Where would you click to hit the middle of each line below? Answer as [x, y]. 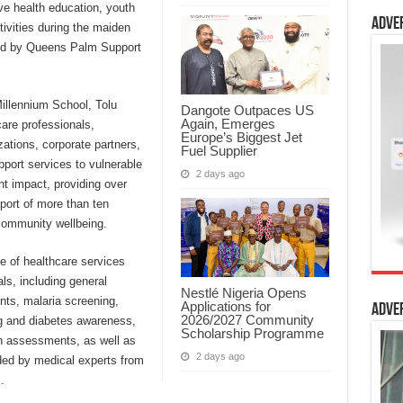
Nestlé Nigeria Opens [243, 292]
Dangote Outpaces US [247, 110]
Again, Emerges [228, 123]
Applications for [225, 306]
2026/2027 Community [247, 319]
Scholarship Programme [252, 333]
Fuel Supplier [219, 150]
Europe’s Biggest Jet [241, 137]
